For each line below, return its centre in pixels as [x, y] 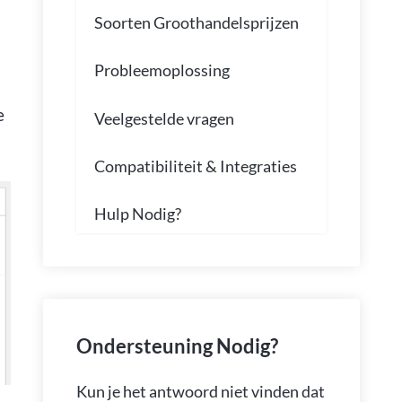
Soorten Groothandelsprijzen [196, 22]
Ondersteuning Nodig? [177, 345]
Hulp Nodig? [137, 214]
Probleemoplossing [162, 70]
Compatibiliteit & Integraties [195, 166]
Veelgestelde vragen [164, 118]
